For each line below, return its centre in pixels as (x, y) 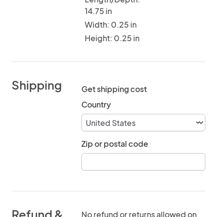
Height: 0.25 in (112, 38)
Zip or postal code (115, 144)
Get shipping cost (114, 89)
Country (96, 104)
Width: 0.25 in (111, 24)
